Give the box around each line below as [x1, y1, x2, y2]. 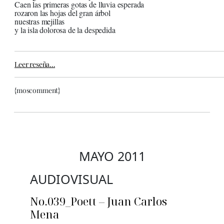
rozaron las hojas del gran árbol [14, 7, 110, 18]
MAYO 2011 [78, 147, 145, 165]
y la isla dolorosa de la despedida [14, 24, 115, 35]
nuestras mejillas [14, 16, 65, 27]
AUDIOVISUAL [30, 170, 113, 188]
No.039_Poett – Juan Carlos [30, 193, 167, 209]
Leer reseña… [14, 59, 55, 69]
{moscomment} [14, 85, 60, 95]
